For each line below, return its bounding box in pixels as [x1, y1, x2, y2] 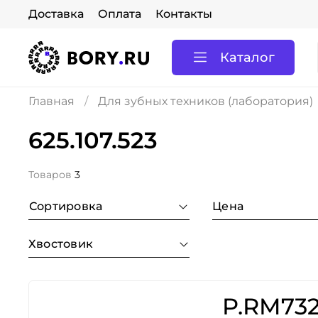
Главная [28, 94, 75, 108]
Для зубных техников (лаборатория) [98, 94, 313, 108]
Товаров [28, 168, 75, 181]
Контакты [155, 7, 212, 21]
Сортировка [37, 199, 103, 213]
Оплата [98, 7, 141, 21]
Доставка [28, 7, 84, 21]
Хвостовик [28, 237, 94, 251]
